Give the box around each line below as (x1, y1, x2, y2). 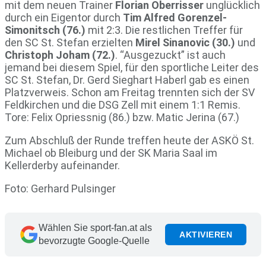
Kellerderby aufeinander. (5, 159, 120, 172)
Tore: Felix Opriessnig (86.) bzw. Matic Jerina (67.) (5, 111, 239, 124)
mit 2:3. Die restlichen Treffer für (85, 24, 243, 37)
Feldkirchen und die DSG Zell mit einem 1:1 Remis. (5, 99, 240, 112)
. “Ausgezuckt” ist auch (115, 49, 226, 62)
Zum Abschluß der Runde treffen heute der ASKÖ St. (5, 134, 254, 147)
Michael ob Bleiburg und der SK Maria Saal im (5, 147, 217, 160)
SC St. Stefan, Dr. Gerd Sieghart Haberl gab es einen (5, 74, 249, 87)
